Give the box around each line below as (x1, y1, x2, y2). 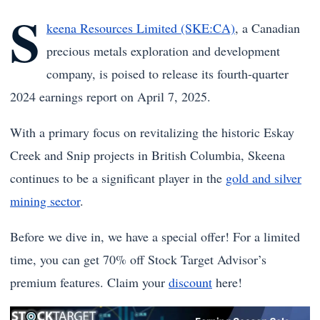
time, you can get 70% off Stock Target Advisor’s (10, 251, 266, 268)
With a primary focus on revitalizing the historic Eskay (10, 124, 294, 141)
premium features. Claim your (10, 274, 169, 291)
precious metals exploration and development (46, 42, 281, 59)
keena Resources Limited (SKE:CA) (46, 19, 236, 36)
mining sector (10, 192, 80, 209)
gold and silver (226, 169, 301, 186)
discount (169, 274, 212, 291)
